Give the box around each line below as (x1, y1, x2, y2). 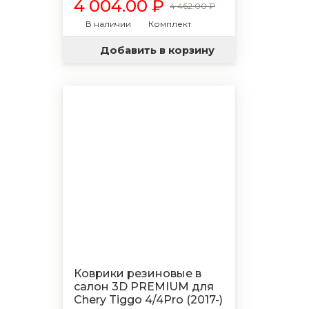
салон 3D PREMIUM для (74, 280, 214, 293)
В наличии (86, 19, 131, 29)
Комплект (148, 19, 191, 29)
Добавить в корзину (100, 43, 215, 57)
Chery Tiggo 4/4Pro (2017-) (74, 293, 223, 306)
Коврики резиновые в (74, 267, 201, 280)
